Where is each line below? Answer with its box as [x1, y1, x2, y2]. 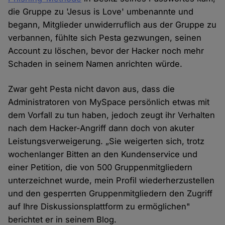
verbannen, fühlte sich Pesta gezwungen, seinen [8, 33, 202, 43]
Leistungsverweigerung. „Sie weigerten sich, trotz [8, 136, 205, 147]
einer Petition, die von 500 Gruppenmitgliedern [8, 162, 193, 173]
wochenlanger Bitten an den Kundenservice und [8, 149, 198, 160]
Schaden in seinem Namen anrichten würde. [8, 59, 183, 69]
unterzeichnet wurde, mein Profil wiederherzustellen [8, 175, 215, 186]
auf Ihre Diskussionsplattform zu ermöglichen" [8, 201, 191, 212]
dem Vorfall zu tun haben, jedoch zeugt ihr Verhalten [8, 110, 215, 121]
